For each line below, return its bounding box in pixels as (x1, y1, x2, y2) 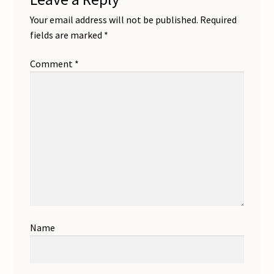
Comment (29, 57, 75, 70)
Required (199, 13, 237, 26)
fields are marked (29, 28, 104, 41)
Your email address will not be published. (29, 13, 198, 26)
